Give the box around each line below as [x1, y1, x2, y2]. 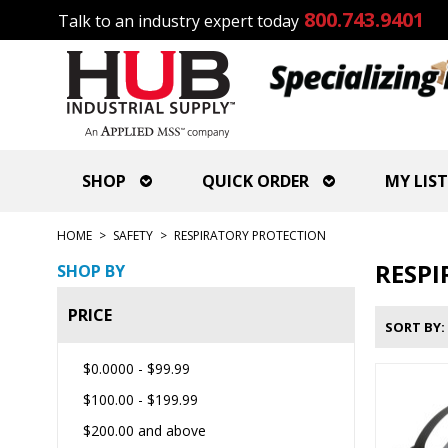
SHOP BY [57, 260, 125, 282]
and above [134, 421, 206, 440]
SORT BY [384, 318, 441, 336]
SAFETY [113, 227, 153, 244]
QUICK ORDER [202, 170, 309, 192]
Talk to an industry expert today [58, 10, 299, 32]
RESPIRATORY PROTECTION [174, 227, 326, 244]
